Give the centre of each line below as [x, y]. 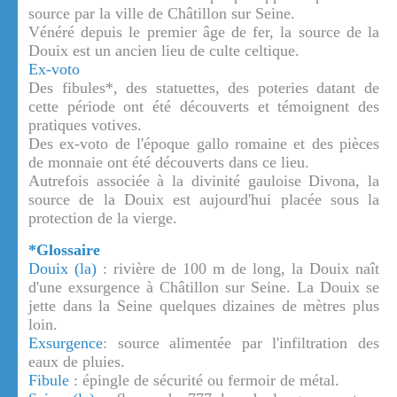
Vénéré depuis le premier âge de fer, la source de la [204, 32]
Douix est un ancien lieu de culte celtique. [164, 51]
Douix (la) [62, 269]
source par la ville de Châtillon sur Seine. [162, 14]
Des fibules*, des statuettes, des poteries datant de [204, 88]
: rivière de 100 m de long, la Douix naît [238, 269]
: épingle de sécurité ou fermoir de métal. [204, 381]
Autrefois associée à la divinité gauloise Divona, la [204, 181]
